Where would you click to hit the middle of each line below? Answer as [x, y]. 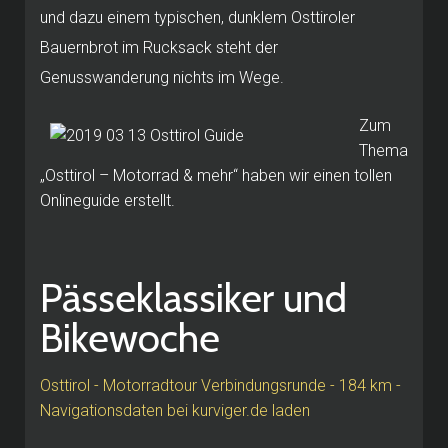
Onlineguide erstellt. [107, 200]
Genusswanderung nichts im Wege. [162, 77]
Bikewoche [130, 337]
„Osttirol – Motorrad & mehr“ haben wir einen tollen [216, 175]
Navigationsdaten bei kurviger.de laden [175, 410]
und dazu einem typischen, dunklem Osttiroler [197, 17]
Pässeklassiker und [193, 297]
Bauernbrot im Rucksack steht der [159, 47]
